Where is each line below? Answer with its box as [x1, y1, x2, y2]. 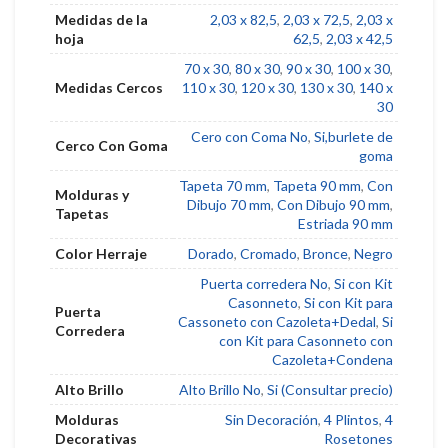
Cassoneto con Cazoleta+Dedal [178, 313, 376, 331]
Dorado [188, 245, 234, 263]
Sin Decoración [225, 411, 318, 429]
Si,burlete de [314, 128, 393, 146]
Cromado [240, 245, 297, 263]
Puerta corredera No [200, 275, 328, 293]
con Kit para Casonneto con [219, 332, 393, 350]
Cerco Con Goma [55, 137, 168, 155]
